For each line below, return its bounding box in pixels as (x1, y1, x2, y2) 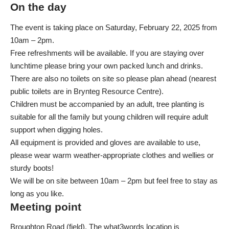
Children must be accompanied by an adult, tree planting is (10, 99, 204, 108)
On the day (10, 1, 66, 13)
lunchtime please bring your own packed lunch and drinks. (10, 61, 203, 70)
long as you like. (10, 189, 64, 198)
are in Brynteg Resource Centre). (51, 86, 164, 96)
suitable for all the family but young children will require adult (10, 112, 208, 121)
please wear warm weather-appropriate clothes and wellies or (10, 150, 214, 159)
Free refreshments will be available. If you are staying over (10, 48, 204, 57)
